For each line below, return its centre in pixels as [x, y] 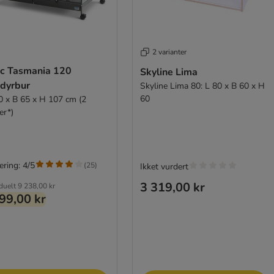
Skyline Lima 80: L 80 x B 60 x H [202, 86]
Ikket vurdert [164, 166]
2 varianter [169, 52]
